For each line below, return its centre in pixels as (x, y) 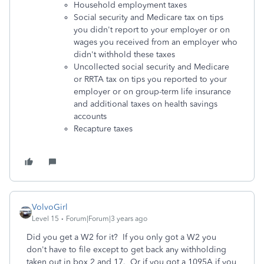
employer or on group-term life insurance (152, 91)
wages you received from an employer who (156, 42)
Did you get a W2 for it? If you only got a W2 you (121, 237)
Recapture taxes (103, 128)
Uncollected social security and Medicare (151, 67)
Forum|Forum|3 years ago (107, 218)
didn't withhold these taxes (124, 54)
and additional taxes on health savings (146, 104)
